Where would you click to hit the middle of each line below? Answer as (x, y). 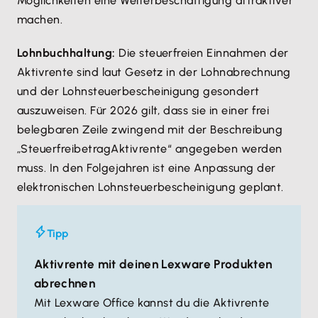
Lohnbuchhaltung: (68, 53)
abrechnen (65, 283)
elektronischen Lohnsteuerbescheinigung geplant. (150, 187)
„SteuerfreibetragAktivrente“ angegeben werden (150, 149)
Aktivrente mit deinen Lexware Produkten (153, 264)
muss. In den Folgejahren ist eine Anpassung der (147, 168)
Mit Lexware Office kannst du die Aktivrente (152, 303)
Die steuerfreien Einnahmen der (204, 53)
